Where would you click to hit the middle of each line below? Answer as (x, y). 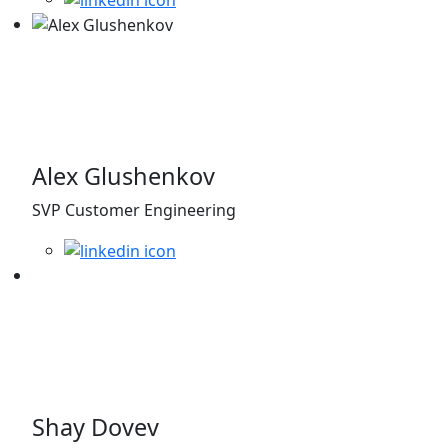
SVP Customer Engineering (134, 209)
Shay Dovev (95, 427)
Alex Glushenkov (123, 175)
